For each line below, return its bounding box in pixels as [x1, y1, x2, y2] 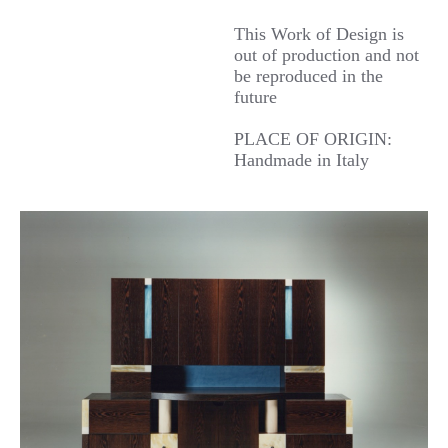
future [234, 86, 277, 107]
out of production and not [234, 44, 419, 65]
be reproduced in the [234, 65, 383, 86]
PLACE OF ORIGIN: [234, 128, 392, 149]
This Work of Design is [234, 23, 404, 44]
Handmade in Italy [234, 149, 369, 170]
